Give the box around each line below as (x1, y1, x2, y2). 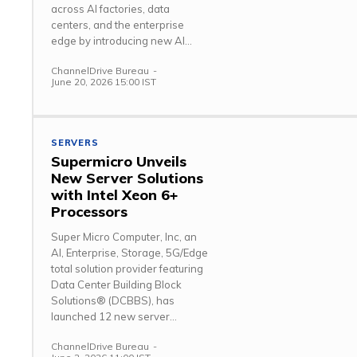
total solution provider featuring (51, 261, 203, 275)
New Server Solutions (51, 168, 203, 187)
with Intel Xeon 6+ (51, 185, 178, 204)
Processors (51, 202, 127, 221)
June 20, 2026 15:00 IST (51, 75, 156, 88)
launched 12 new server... (51, 309, 177, 323)
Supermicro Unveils (51, 151, 186, 171)
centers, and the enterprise (51, 18, 184, 31)
